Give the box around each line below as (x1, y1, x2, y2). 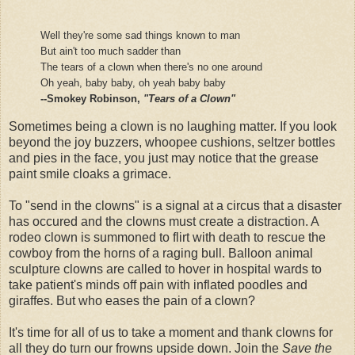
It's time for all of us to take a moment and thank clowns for (9, 325, 333, 339)
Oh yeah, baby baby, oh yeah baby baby (40, 77, 226, 90)
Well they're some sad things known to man (40, 29, 240, 42)
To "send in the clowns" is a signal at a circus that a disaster (9, 198, 342, 212)
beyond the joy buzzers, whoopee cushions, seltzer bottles (9, 135, 335, 149)
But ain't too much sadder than (40, 45, 181, 58)
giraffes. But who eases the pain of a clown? (9, 293, 255, 307)
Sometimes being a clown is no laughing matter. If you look (9, 119, 337, 133)
